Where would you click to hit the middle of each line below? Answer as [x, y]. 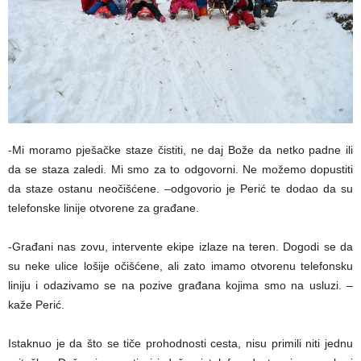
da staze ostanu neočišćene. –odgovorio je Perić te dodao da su [180, 189]
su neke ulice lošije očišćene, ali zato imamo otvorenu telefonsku [180, 266]
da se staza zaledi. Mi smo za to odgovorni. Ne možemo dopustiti [180, 170]
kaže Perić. [36, 305]
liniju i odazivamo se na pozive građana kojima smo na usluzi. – [180, 286]
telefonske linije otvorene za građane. [104, 208]
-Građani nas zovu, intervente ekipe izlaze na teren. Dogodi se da [180, 247]
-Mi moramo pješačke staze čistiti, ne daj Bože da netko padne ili [180, 150]
